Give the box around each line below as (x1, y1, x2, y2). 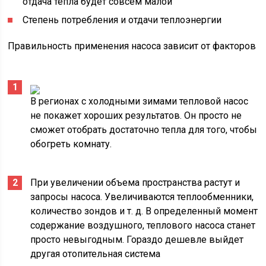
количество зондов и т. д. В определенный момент (30, 205, 258, 217)
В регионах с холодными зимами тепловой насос (30, 96, 249, 107)
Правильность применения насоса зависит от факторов (8, 40, 256, 52)
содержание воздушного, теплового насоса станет (30, 220, 256, 231)
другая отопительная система (30, 248, 161, 259)
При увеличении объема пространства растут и (30, 177, 240, 188)
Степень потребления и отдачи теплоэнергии (23, 14, 222, 26)
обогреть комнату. (30, 138, 112, 150)
